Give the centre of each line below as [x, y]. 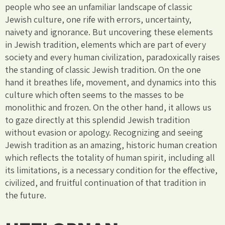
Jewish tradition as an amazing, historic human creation [111, 145]
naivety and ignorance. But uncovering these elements [109, 32]
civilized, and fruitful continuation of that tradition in [105, 182]
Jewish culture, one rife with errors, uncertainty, [98, 19]
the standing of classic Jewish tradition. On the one [103, 69]
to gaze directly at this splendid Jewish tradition [97, 120]
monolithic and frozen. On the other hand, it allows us [108, 107]
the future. [26, 195]
